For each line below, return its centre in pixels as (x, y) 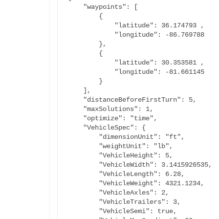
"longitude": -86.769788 (91, 35)
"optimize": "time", (75, 118)
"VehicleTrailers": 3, (83, 202)
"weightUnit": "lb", (83, 146)
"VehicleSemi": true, (83, 211)
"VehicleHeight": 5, (83, 155)
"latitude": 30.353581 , (91, 63)
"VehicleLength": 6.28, (83, 174)
